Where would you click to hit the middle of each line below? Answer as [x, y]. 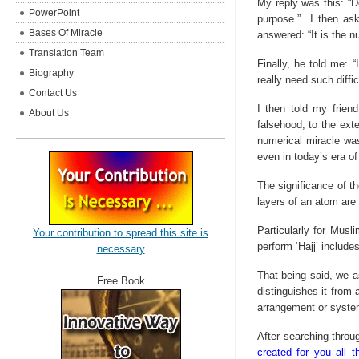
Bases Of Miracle [66, 33]
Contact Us [53, 93]
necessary [121, 249]
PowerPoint [54, 13]
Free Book [121, 281]
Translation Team [67, 53]
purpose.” [278, 19]
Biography [52, 73]
